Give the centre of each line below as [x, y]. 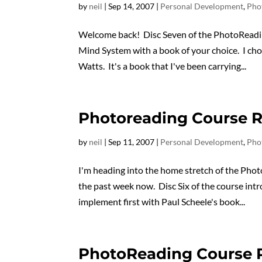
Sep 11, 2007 [132, 142]
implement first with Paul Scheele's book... [162, 201]
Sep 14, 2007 [132, 6]
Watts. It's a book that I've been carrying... [163, 66]
